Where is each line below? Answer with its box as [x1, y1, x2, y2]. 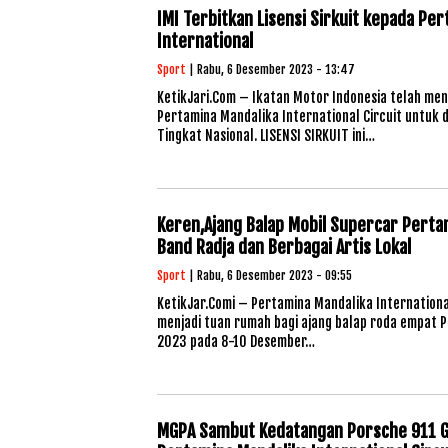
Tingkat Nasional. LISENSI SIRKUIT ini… [157, 127, 375, 144]
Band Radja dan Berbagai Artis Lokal [157, 236, 411, 258]
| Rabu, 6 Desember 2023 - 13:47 [186, 62, 355, 77]
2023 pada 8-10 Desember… [157, 333, 315, 350]
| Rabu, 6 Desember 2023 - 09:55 [186, 268, 352, 283]
